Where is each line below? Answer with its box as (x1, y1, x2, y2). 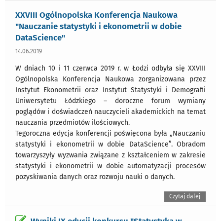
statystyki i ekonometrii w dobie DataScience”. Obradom (15, 140, 206, 148)
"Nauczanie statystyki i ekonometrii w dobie (15, 21, 182, 31)
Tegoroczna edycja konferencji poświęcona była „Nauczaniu (15, 129, 206, 138)
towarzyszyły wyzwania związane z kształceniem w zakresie (15, 150, 206, 159)
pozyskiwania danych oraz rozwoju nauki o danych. (15, 172, 175, 181)
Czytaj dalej (169, 192, 201, 200)
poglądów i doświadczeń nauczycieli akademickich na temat (15, 107, 206, 116)
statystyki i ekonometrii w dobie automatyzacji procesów (15, 161, 206, 170)
